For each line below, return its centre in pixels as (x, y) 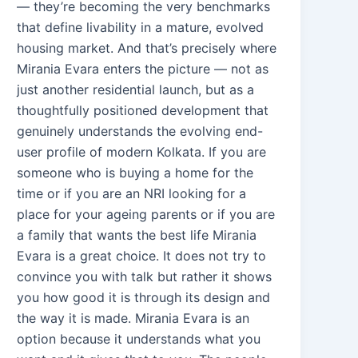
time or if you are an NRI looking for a (132, 193)
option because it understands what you (139, 338)
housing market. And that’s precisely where (147, 48)
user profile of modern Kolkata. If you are (142, 151)
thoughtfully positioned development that (143, 110)
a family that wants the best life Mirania (137, 235)
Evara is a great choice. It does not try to (142, 255)
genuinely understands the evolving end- (140, 131)
